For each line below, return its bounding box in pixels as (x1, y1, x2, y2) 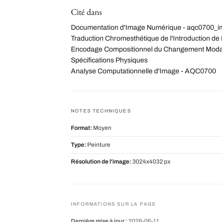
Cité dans (71, 5, 102, 17)
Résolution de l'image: (71, 158, 131, 165)
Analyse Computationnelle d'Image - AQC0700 (71, 67, 216, 75)
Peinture (86, 141, 111, 148)
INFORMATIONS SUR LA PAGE (71, 201, 157, 207)
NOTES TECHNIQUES (71, 108, 131, 113)
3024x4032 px (131, 158, 170, 165)
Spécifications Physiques (71, 56, 148, 64)
